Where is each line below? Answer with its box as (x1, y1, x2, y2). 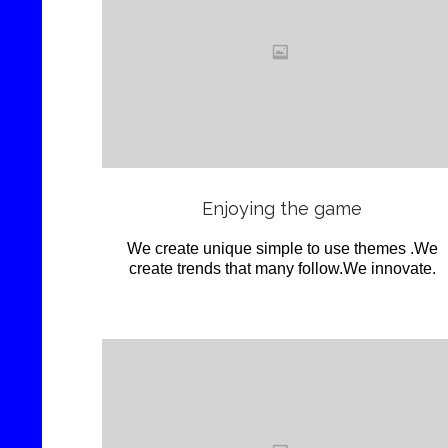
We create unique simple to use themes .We (126, 240, 438, 258)
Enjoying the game (202, 198, 362, 220)
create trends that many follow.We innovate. (128, 260, 436, 278)
